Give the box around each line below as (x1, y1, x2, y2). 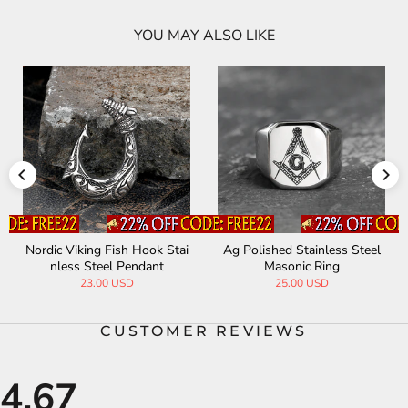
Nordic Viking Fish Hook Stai (25, 240, 189, 259)
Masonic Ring (263, 257, 340, 275)
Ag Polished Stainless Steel (222, 240, 381, 259)
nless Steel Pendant (49, 257, 164, 275)
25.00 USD (274, 275, 329, 291)
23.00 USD (79, 275, 134, 291)
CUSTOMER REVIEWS (100, 321, 308, 340)
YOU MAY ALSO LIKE (133, 25, 275, 46)
